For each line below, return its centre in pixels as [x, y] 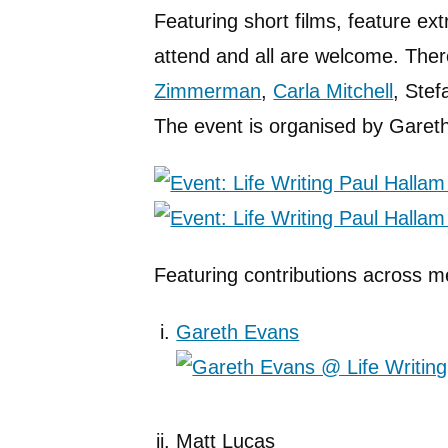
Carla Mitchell [333, 90]
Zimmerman [208, 90]
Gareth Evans [238, 331]
